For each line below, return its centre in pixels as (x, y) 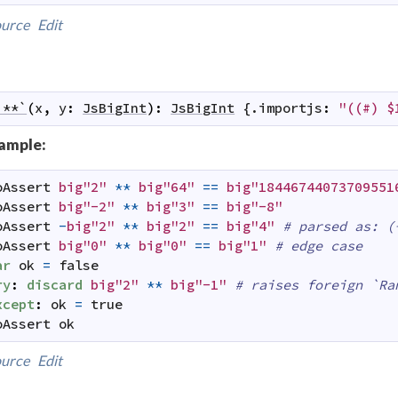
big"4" (251, 226)
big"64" (167, 187)
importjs (291, 108)
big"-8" (255, 206)
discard (55, 284)
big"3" (171, 206)
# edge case (319, 245)
